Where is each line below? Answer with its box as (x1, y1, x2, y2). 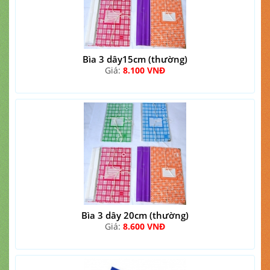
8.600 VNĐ (123, 221, 165, 232)
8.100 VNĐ (123, 64, 165, 76)
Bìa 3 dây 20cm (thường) (81, 209, 189, 221)
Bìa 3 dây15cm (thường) (83, 53, 187, 65)
